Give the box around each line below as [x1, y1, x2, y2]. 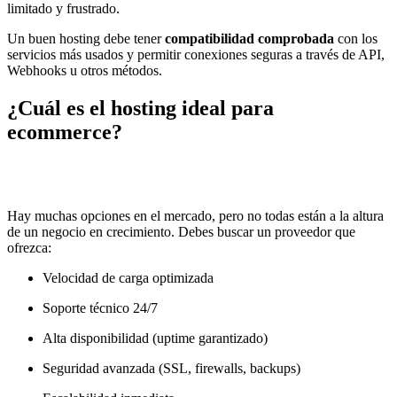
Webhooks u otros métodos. [7, 63, 162, 79]
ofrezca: [7, 239, 51, 255]
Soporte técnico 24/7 [43, 300, 158, 315]
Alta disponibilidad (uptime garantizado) [43, 330, 268, 346]
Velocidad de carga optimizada [43, 269, 214, 285]
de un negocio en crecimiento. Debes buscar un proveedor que [7, 223, 355, 239]
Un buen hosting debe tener [7, 31, 165, 47]
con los [334, 31, 378, 47]
